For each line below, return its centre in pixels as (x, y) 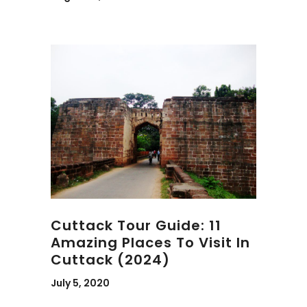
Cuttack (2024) (110, 260)
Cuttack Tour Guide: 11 (136, 225)
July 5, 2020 (80, 283)
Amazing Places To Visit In (150, 243)
